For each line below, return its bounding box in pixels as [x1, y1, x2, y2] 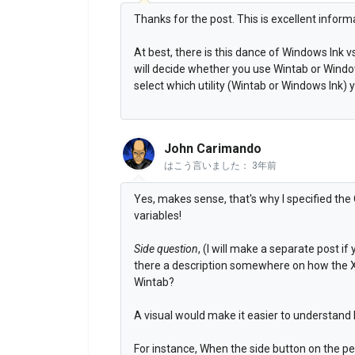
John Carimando [164, 141, 261, 157]
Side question [134, 242, 198, 256]
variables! [134, 209, 181, 223]
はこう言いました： [164, 160, 252, 172]
